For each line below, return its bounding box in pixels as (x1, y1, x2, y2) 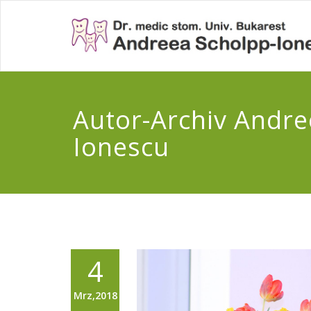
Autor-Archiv (72, 103, 234, 137)
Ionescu (72, 130, 169, 164)
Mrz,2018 (73, 289, 117, 302)
